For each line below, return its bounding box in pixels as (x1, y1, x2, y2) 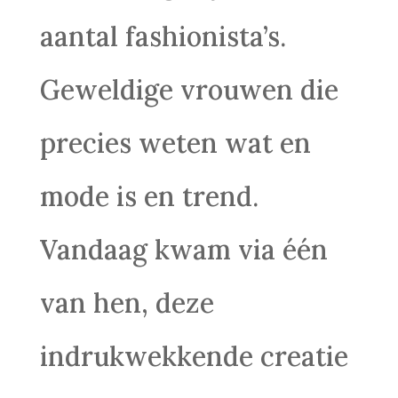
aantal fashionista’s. (39, 20, 286, 53)
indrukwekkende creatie (39, 339, 348, 373)
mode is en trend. (39, 179, 259, 213)
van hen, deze (39, 286, 214, 320)
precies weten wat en (39, 126, 311, 160)
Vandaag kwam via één (39, 233, 328, 267)
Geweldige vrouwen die (39, 73, 338, 107)
